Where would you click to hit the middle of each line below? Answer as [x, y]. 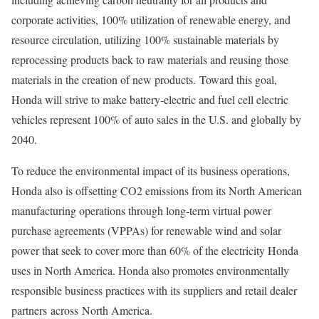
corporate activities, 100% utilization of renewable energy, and [151, 20]
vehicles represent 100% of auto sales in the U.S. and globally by [156, 119]
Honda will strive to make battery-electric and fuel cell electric [150, 99]
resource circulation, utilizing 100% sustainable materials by [145, 40]
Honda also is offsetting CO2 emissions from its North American [157, 190]
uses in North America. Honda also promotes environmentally [150, 270]
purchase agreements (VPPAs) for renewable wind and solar [146, 230]
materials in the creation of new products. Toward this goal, [144, 79]
